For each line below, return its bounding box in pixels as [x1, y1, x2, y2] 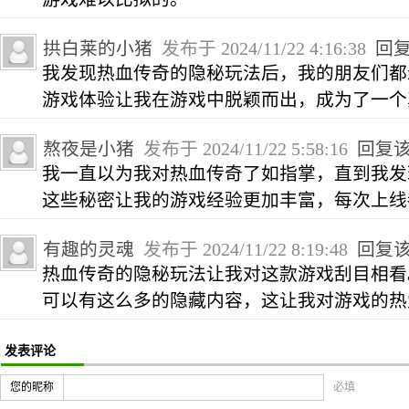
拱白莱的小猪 [43, 37, 152, 58]
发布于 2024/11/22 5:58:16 [139, 138, 357, 159]
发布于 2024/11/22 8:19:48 [139, 238, 357, 259]
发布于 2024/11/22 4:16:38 [157, 37, 375, 58]
